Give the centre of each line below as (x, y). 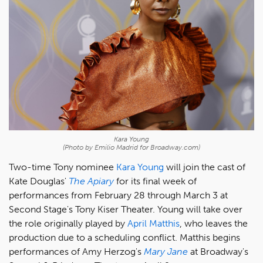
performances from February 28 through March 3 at (118, 195)
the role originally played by (68, 223)
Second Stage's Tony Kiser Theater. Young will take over (126, 209)
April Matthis (154, 223)
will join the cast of (205, 167)
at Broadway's (219, 251)
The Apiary (91, 181)
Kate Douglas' (39, 181)
